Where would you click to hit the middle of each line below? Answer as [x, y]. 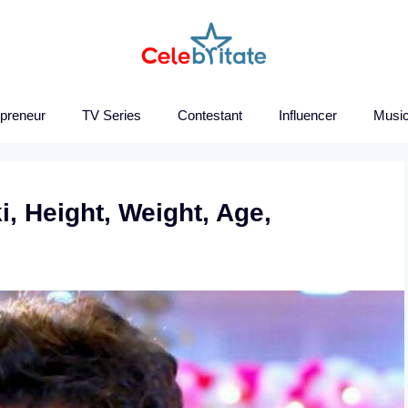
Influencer [308, 115]
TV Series [112, 115]
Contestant [210, 115]
